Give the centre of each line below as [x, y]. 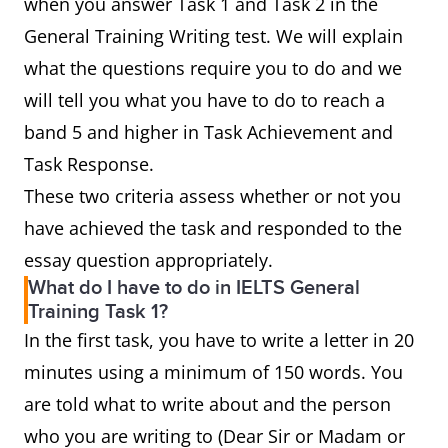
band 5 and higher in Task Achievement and [208, 132]
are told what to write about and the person [207, 404]
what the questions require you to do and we [213, 68]
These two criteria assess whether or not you [212, 196]
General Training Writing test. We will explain [213, 36]
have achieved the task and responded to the [213, 228]
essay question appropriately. [148, 260]
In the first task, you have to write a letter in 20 [219, 340]
